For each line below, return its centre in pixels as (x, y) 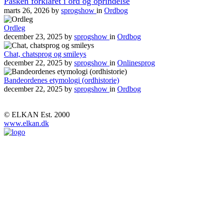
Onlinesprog (136, 63)
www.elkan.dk (26, 124)
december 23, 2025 (33, 37)
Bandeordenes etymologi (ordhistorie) (62, 80)
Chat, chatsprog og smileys (45, 54)
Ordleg (15, 28)
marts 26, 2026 (27, 11)
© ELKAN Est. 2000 (37, 115)
